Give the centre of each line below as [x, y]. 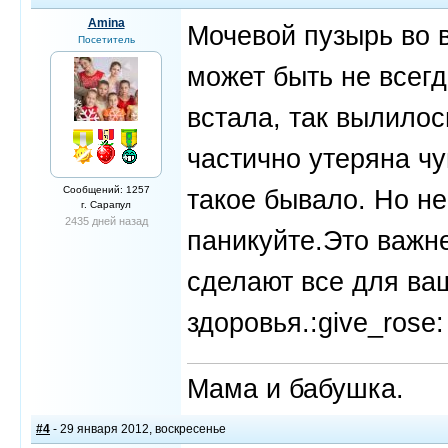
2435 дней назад [106, 221]
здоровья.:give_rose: [315, 322]
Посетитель [106, 39]
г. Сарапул [106, 204]
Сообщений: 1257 [106, 189]
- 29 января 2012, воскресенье [138, 429]
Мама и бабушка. [295, 388]
